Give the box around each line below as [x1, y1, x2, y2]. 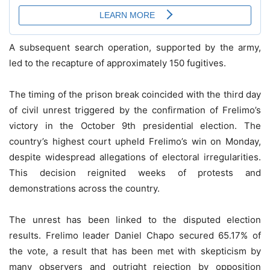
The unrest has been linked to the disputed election [9, 213, 261, 225]
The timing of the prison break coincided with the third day [9, 88, 261, 100]
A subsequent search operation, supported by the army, [9, 41, 261, 53]
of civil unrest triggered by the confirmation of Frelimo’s [9, 104, 261, 116]
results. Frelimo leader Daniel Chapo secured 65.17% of [9, 229, 261, 241]
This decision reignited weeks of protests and [9, 166, 261, 178]
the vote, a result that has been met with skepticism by [9, 245, 261, 257]
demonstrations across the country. [9, 182, 160, 194]
